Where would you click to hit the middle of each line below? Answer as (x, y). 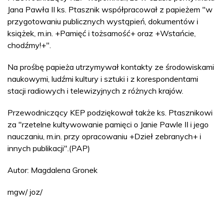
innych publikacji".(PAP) (49, 148)
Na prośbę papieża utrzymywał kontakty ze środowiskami (111, 67)
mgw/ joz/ (25, 192)
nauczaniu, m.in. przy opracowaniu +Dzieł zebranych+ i (104, 136)
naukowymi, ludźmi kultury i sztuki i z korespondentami (103, 79)
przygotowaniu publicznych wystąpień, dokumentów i (103, 21)
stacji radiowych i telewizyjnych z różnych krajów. (95, 91)
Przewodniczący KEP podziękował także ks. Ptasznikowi (110, 112)
